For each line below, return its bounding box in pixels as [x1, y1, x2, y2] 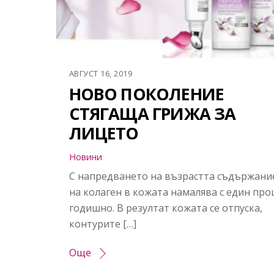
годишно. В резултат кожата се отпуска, [68, 201, 262, 215]
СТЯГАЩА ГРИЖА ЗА [68, 102, 236, 125]
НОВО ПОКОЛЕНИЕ [68, 83, 224, 106]
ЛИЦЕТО [68, 122, 139, 145]
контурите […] [68, 217, 136, 231]
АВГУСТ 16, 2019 [68, 68, 133, 80]
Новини [68, 151, 102, 163]
